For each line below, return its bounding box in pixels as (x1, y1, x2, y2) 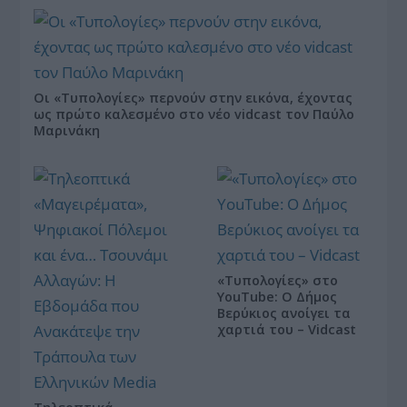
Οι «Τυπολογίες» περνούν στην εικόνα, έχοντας (34, 89, 353, 107)
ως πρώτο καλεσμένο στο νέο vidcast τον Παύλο (34, 105, 355, 124)
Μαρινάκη (34, 122, 101, 140)
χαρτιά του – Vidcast (217, 321, 356, 339)
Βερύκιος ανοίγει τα (217, 304, 351, 323)
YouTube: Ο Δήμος (217, 288, 337, 306)
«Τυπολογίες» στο (217, 272, 338, 290)
